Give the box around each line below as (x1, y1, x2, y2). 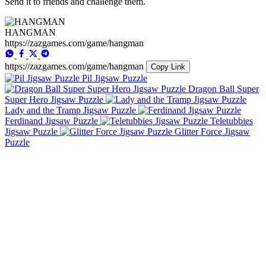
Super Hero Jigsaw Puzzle (5, 94, 103, 104)
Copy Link (151, 62, 185, 71)
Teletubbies (210, 115, 253, 126)
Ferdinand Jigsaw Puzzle (5, 115, 98, 126)
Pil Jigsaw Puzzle (82, 72, 147, 83)
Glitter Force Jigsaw (175, 126, 250, 137)
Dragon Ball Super (188, 83, 259, 94)
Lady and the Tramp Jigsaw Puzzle (5, 104, 136, 115)
